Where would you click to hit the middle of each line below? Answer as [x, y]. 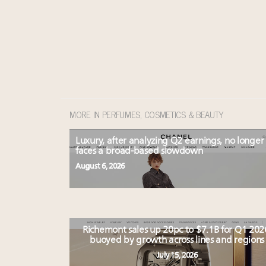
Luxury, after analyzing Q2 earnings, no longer [170, 141]
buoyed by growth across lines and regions [177, 240]
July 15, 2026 [177, 255]
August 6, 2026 [100, 166]
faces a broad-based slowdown [139, 151]
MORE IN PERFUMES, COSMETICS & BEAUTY [147, 114]
